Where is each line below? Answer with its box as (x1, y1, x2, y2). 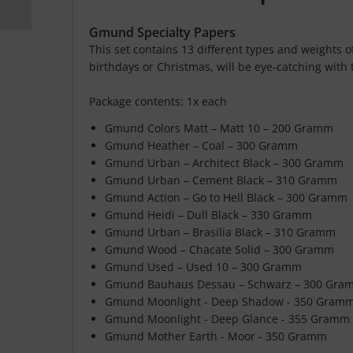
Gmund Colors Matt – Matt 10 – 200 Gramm (105, 121, 333, 136)
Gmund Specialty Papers (89, 24, 236, 41)
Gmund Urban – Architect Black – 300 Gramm (105, 155, 344, 170)
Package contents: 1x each (89, 94, 227, 109)
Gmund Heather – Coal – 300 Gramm (105, 138, 298, 153)
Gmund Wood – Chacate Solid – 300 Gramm (105, 242, 334, 257)
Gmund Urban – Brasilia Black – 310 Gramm (105, 225, 336, 240)
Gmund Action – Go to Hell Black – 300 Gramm (105, 190, 347, 205)
